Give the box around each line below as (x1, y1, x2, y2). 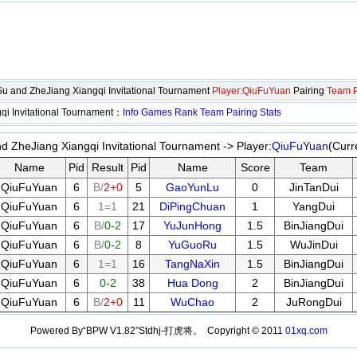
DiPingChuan (159, 200, 226, 213)
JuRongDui (285, 296, 342, 308)
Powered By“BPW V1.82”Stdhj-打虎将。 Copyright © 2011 (29, 325, 285, 336)
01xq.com (284, 325, 328, 336)
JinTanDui (288, 181, 339, 194)
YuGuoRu (168, 238, 217, 251)
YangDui (292, 200, 335, 213)
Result (92, 161, 124, 174)
